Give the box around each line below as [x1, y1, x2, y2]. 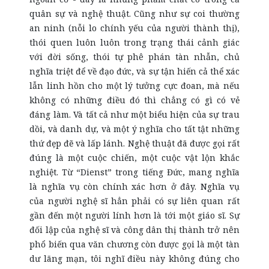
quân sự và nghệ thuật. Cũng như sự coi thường [29, 8, 240, 19]
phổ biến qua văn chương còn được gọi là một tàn [29, 238, 240, 250]
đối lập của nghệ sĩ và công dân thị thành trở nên [29, 224, 240, 235]
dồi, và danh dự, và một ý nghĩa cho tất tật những [29, 123, 240, 134]
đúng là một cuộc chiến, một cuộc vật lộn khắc [29, 152, 240, 163]
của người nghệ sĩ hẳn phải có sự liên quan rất [29, 195, 240, 207]
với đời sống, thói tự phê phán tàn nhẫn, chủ [29, 51, 240, 62]
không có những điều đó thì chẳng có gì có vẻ [29, 94, 240, 106]
